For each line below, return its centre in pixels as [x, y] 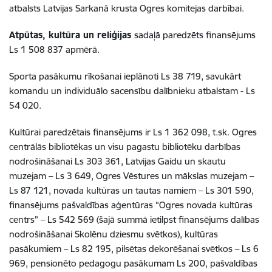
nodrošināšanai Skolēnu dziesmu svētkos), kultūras [114, 234]
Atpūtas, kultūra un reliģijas [72, 35]
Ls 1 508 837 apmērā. [54, 49]
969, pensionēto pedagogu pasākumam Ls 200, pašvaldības [133, 263]
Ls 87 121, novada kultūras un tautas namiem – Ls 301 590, [131, 190]
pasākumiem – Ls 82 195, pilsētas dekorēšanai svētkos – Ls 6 [134, 249]
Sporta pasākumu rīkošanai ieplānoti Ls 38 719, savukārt [125, 76]
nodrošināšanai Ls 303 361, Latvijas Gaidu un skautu [117, 161]
